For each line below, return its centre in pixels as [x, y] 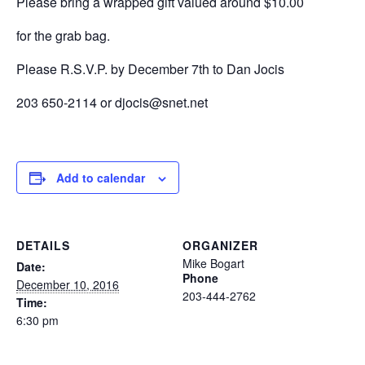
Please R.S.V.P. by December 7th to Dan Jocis [150, 68]
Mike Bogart [213, 263]
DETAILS [43, 245]
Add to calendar [101, 177]
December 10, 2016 [68, 284]
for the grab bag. [63, 35]
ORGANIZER [220, 245]
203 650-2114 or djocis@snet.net [112, 102]
